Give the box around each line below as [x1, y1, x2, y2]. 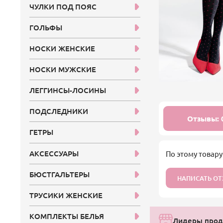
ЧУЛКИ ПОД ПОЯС [29, 1, 97, 11]
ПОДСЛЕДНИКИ [29, 106, 89, 116]
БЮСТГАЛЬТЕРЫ [29, 169, 90, 179]
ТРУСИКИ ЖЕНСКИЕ [29, 190, 103, 200]
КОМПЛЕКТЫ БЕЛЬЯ [29, 211, 105, 221]
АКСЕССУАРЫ [29, 148, 79, 158]
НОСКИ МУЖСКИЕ [29, 64, 97, 75]
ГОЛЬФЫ [29, 22, 63, 32]
